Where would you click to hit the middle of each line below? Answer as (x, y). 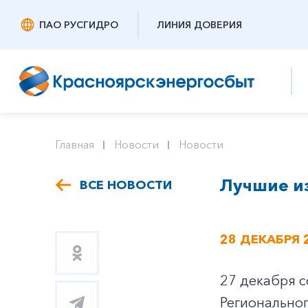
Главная (75, 144)
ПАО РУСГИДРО (79, 25)
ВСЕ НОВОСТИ (126, 185)
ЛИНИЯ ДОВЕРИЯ (199, 25)
